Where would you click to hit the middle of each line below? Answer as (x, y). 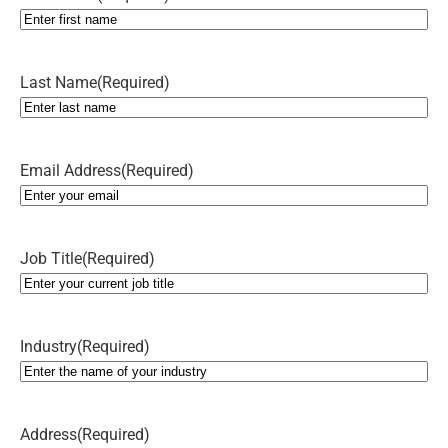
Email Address (70, 171)
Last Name (58, 83)
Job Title (51, 259)
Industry (48, 347)
